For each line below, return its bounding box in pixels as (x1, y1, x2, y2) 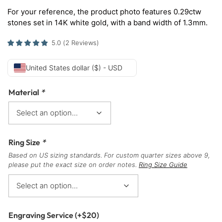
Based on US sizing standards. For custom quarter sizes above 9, (8, 151, 210, 160)
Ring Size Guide (139, 161, 187, 169)
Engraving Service (8, 210, 75, 221)
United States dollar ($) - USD (26, 63, 122, 72)
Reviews (71, 39, 97, 47)
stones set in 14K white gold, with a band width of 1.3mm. (7, 17, 208, 27)
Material (8, 87, 41, 97)
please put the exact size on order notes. (8, 161, 139, 169)
